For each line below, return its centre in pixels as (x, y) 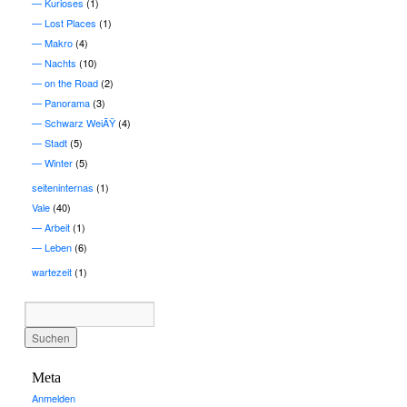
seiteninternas (63, 187)
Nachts (60, 62)
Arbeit (57, 227)
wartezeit (52, 271)
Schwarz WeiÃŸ (80, 122)
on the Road (71, 82)
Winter (59, 162)
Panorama (67, 102)
